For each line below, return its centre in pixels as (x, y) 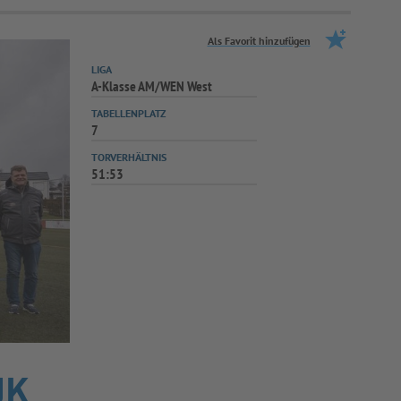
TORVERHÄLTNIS (128, 157)
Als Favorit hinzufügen (259, 41)
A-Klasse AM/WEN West (151, 86)
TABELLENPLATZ (128, 113)
